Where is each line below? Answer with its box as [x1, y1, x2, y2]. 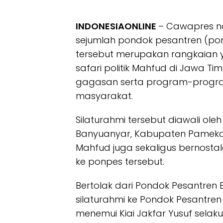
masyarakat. [76, 90, 133, 102]
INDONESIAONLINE [76, 20, 158, 32]
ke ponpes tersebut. [76, 155, 164, 168]
